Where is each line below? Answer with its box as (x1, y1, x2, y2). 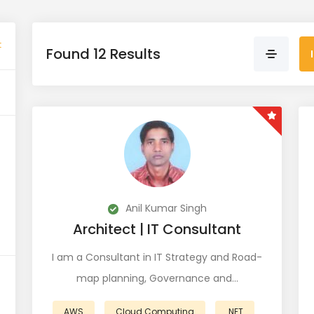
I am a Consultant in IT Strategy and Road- (52, 250, 262, 264)
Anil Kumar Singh (122, 201, 207, 215)
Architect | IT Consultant (73, 219, 241, 239)
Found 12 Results (46, 43, 161, 64)
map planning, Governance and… (76, 271, 238, 285)
